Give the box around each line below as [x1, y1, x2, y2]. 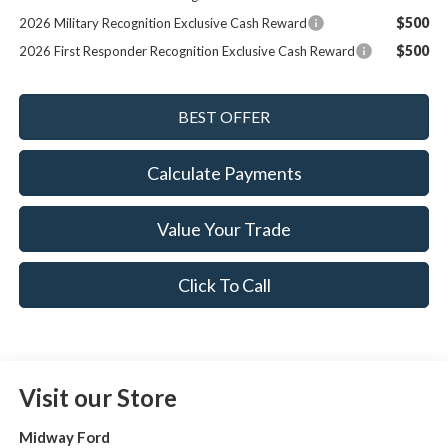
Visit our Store [18, 383, 177, 413]
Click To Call [177, 274, 271, 297]
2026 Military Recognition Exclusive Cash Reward [18, 15, 307, 32]
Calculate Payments [146, 162, 302, 185]
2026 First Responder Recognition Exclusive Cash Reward [18, 43, 355, 60]
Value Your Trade [157, 218, 291, 241]
